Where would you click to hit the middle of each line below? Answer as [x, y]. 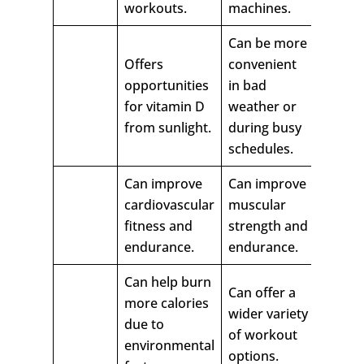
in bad [247, 86]
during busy [264, 128]
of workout [262, 335]
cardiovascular [169, 205]
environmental [169, 346]
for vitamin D [164, 107]
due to [144, 325]
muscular [257, 205]
